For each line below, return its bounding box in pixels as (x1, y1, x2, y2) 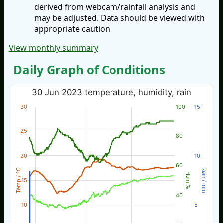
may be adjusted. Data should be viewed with (34, 12, 205, 24)
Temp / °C (15, 167, 22, 193)
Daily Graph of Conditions (13, 61, 166, 78)
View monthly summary (8, 42, 98, 54)
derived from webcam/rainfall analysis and (34, 1, 195, 13)
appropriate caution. (34, 23, 112, 35)
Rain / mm (201, 167, 208, 193)
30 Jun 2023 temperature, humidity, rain (32, 87, 192, 97)
